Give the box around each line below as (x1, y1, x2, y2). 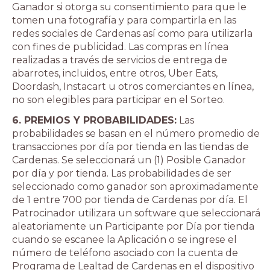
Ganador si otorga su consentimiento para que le (12, 1, 246, 13)
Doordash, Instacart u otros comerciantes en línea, (12, 81, 254, 92)
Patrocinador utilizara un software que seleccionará (12, 207, 260, 219)
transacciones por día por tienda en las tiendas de (12, 141, 249, 152)
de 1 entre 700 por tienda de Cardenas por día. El (12, 194, 248, 206)
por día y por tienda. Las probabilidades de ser (12, 168, 231, 179)
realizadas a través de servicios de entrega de (12, 54, 227, 66)
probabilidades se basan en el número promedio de (12, 128, 260, 139)
